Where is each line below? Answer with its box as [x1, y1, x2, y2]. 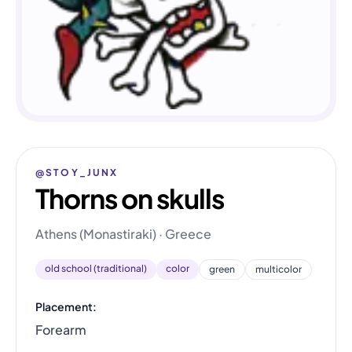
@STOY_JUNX [35, 166, 119, 178]
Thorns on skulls [35, 181, 224, 215]
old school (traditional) [45, 262, 147, 274]
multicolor [255, 262, 302, 275]
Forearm [35, 321, 86, 338]
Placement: [35, 299, 97, 313]
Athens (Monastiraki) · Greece [35, 225, 211, 242]
